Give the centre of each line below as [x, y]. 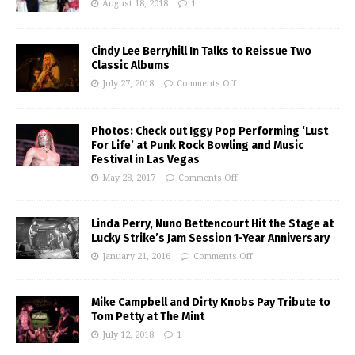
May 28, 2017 [129, 177]
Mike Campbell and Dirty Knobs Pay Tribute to [211, 302]
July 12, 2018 [128, 334]
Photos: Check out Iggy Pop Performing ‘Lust [210, 131]
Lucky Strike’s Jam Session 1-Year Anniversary [210, 238]
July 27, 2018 [128, 83]
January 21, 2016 [136, 256]
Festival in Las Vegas [145, 159]
